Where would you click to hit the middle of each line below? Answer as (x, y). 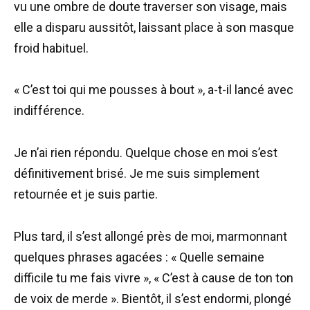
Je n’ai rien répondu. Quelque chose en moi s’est (146, 152)
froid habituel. (51, 48)
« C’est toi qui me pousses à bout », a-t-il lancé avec (154, 90)
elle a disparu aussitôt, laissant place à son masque (154, 27)
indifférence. (49, 111)
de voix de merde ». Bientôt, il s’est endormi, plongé (153, 298)
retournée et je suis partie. (86, 194)
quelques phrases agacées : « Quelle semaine (139, 257)
